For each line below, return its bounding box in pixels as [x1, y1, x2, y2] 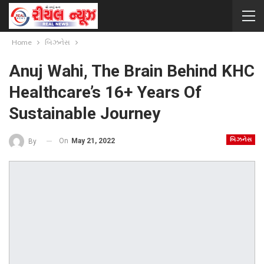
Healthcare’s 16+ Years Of [9, 82, 202, 102]
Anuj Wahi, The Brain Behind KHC [9, 61, 255, 81]
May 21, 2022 [71, 137, 115, 145]
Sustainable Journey [9, 104, 160, 123]
